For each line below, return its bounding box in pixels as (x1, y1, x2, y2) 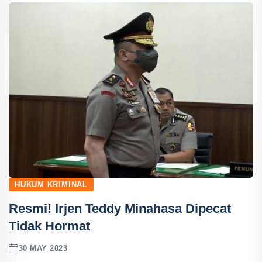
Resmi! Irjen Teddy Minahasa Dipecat (9, 201, 231, 216)
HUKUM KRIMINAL (15, 180, 88, 189)
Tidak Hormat (9, 218, 90, 233)
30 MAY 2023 (18, 244, 68, 253)
